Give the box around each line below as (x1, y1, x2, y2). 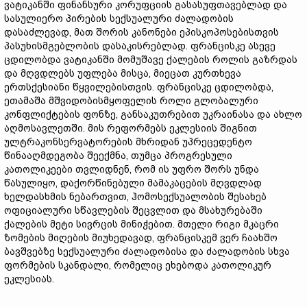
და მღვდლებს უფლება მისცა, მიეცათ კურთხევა (4, 68, 241, 79)
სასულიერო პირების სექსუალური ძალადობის (4, 13, 234, 24)
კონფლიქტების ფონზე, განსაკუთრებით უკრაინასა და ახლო (4, 109, 302, 120)
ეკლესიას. (4, 273, 54, 284)
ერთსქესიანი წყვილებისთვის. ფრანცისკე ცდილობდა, (4, 82, 273, 93)
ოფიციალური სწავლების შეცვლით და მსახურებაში (4, 205, 262, 216)
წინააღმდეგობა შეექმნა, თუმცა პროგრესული (4, 150, 232, 161)
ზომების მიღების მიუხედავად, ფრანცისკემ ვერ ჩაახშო (4, 232, 278, 243)
